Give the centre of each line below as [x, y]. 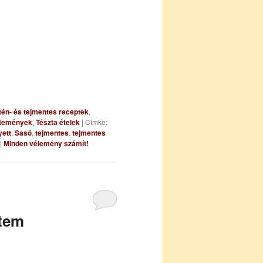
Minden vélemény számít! [46, 143]
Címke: [96, 122]
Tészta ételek [58, 122]
